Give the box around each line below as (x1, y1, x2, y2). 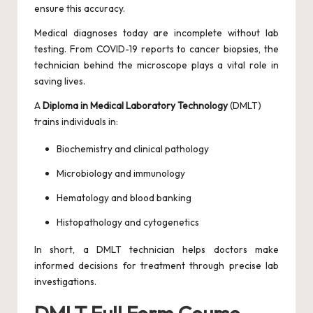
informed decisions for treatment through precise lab (34, 259, 279, 272)
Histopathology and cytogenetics (57, 216, 199, 229)
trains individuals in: (34, 115, 118, 129)
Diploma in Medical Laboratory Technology (43, 99, 228, 112)
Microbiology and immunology (57, 167, 185, 180)
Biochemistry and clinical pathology (57, 143, 209, 156)
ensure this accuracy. (34, 2, 125, 15)
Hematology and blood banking (57, 191, 191, 205)
